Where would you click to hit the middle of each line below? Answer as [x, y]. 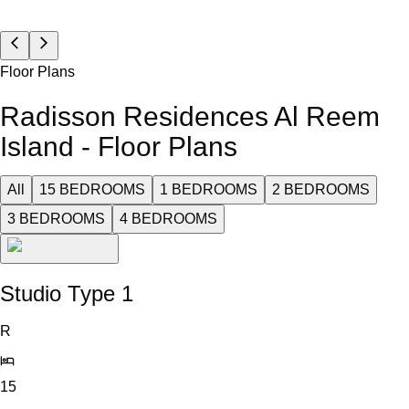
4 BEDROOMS [168, 219]
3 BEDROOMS [56, 219]
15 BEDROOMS [92, 190]
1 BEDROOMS [209, 190]
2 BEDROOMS [321, 190]
